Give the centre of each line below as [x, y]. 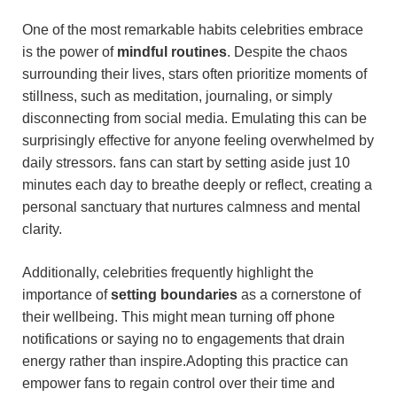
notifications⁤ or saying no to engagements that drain [183, 339]
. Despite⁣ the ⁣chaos [287, 51]
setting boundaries [174, 295]
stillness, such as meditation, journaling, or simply [177, 96]
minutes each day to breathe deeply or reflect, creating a [197, 184]
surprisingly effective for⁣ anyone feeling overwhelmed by [198, 140]
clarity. [42, 229]
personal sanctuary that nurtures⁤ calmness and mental [191, 206]
